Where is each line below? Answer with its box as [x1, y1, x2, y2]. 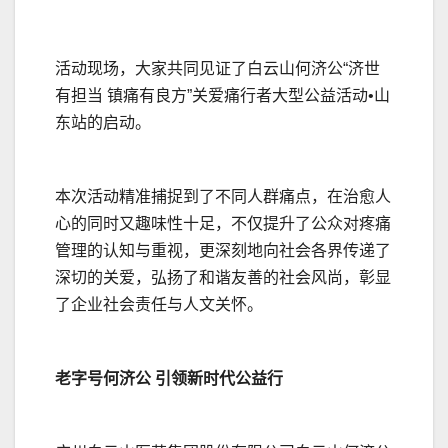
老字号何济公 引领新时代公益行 [55, 370, 283, 388]
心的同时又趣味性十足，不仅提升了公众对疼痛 [55, 215, 391, 233]
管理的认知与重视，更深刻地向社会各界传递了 [55, 242, 391, 260]
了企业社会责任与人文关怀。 [55, 296, 263, 314]
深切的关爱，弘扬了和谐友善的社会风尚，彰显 [55, 269, 391, 287]
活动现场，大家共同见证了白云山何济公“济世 [55, 60, 380, 78]
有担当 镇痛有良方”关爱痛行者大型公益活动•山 [55, 87, 390, 105]
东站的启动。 [55, 114, 151, 132]
